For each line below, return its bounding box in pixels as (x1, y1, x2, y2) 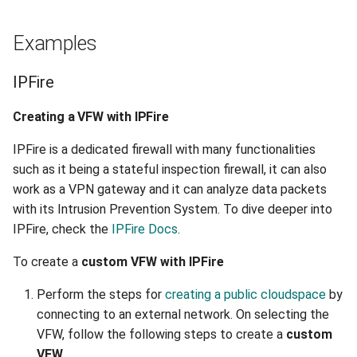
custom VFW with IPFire (81, 254, 224, 269)
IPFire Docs (112, 222, 178, 237)
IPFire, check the (13, 222, 112, 237)
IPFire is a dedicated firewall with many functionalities (13, 142, 316, 157)
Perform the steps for (37, 287, 165, 302)
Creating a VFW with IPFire (13, 109, 169, 124)
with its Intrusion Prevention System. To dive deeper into (13, 202, 332, 217)
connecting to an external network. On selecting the (37, 307, 329, 322)
